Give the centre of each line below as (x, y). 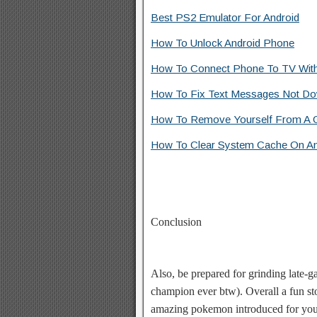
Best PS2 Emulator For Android (225, 17)
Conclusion (176, 221)
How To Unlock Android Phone (223, 42)
